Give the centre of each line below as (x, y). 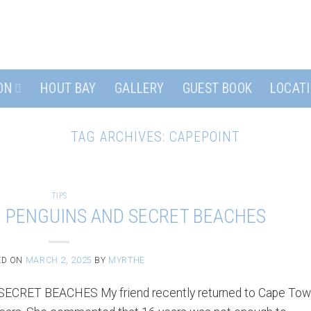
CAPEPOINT (205, 137)
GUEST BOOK (217, 88)
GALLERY (139, 88)
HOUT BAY (68, 88)
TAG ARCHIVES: (120, 137)
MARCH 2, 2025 (59, 260)
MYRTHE (127, 260)
